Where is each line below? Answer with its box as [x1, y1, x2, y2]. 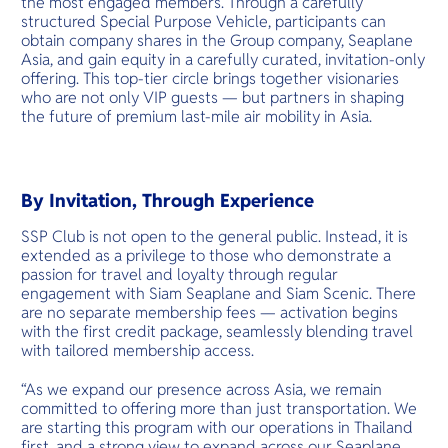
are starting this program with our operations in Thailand [21, 417, 414, 439]
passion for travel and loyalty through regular [21, 263, 339, 285]
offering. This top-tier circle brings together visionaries [21, 68, 400, 90]
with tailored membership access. [21, 339, 255, 361]
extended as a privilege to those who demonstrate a [21, 244, 392, 266]
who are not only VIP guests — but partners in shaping [21, 87, 405, 109]
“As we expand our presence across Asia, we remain [21, 379, 383, 401]
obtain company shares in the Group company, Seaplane [21, 30, 414, 52]
